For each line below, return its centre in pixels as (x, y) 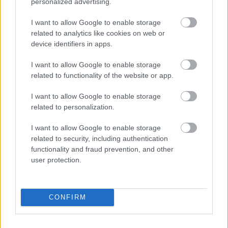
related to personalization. (73, 107)
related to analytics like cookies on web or (98, 33)
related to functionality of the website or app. (102, 75)
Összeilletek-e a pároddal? (114, 83)
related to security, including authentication (99, 138)
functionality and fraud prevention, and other (102, 149)
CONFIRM (67, 197)
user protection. (56, 160)
